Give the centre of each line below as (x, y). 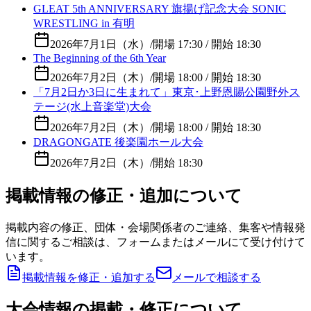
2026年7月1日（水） (100, 44)
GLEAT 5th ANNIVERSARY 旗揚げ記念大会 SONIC (160, 8)
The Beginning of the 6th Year (100, 58)
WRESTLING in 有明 (84, 23)
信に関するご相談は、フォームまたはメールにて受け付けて (155, 242)
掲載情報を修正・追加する (89, 277)
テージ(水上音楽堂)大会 (92, 106)
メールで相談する (217, 277)
